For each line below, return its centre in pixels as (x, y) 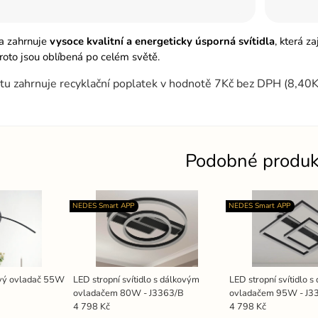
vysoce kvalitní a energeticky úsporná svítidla (162, 41)
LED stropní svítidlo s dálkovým (136, 279)
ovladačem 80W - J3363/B (128, 293)
